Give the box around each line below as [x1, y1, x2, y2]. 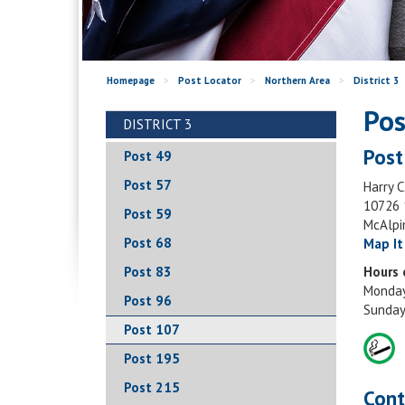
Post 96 [124, 292, 172, 309]
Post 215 [124, 379, 180, 396]
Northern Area [265, 74, 330, 87]
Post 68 [124, 234, 172, 251]
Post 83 [124, 263, 172, 280]
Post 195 [124, 350, 180, 367]
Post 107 [124, 321, 180, 338]
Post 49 [124, 147, 172, 165]
